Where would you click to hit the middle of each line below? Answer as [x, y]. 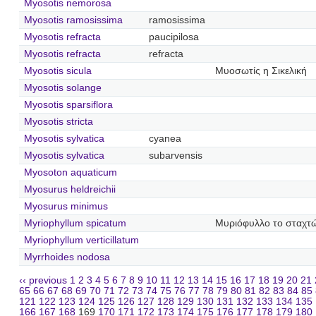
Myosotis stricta [58, 121]
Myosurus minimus [66, 206]
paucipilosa [174, 37]
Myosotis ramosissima [73, 20]
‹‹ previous [43, 281]
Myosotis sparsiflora [68, 104]
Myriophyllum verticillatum [81, 240]
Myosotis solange [62, 87]
